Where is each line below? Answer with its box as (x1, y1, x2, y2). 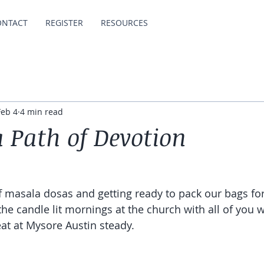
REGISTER (45, 17, 83, 28)
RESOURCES (101, 17, 148, 28)
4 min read (20, 105, 63, 117)
